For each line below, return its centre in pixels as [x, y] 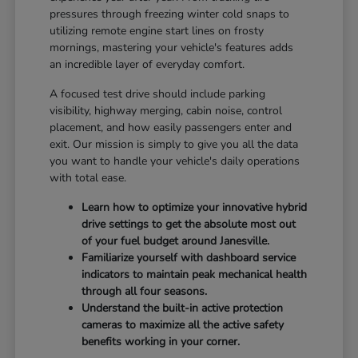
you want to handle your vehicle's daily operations [175, 161]
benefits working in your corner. [161, 341]
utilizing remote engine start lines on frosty [157, 30]
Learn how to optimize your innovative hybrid [195, 207]
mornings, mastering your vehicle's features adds [172, 47]
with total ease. [88, 177]
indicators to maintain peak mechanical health [195, 274]
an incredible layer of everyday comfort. [147, 64]
